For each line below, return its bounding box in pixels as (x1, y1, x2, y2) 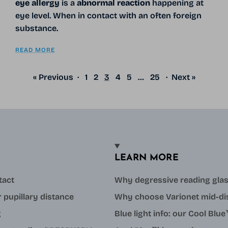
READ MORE (15, 46, 55, 53)
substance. (15, 23, 58, 33)
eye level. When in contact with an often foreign (15, 10, 202, 20)
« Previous (33, 72, 73, 82)
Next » (171, 72, 195, 82)
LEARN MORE (115, 153, 179, 162)
